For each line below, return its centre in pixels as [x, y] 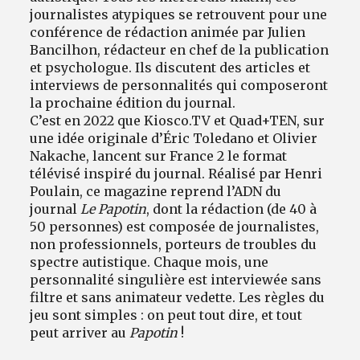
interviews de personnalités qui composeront [179, 86]
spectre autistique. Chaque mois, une [149, 262]
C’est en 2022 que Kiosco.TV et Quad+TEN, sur [178, 121]
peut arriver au [80, 333]
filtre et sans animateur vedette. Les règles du [178, 298]
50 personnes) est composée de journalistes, [175, 227]
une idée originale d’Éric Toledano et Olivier [174, 139]
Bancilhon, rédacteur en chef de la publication [180, 50]
